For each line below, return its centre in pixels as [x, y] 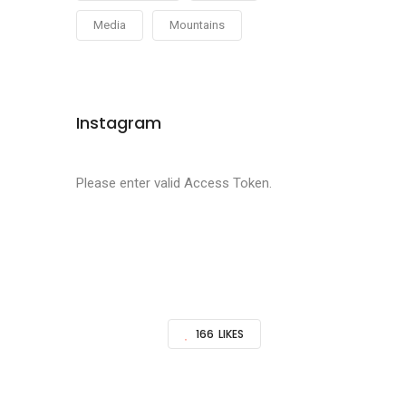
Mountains [197, 25]
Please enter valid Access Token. [174, 183]
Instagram [118, 123]
